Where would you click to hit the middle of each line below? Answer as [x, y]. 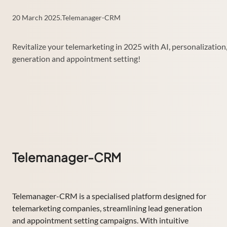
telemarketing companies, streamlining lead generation [107, 208]
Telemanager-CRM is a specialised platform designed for [109, 196]
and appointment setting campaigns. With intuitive [100, 220]
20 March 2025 [36, 17]
